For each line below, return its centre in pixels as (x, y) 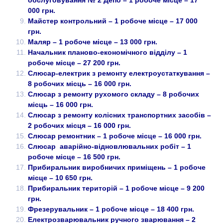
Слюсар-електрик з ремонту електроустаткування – (119, 73)
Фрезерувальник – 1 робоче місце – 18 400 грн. (111, 209)
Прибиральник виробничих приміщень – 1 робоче (117, 167)
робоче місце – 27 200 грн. (74, 63)
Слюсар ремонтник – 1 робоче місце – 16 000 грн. (115, 136)
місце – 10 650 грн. (60, 178)
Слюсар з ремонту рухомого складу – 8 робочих (113, 94)
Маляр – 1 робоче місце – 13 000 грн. (93, 42)
